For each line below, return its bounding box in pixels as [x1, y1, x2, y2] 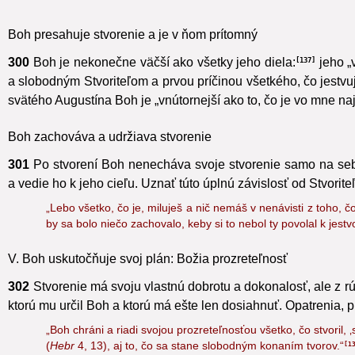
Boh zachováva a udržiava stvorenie [8, 148, 212, 162]
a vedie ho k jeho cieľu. [8, 195, 138, 209]
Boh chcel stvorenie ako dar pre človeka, [8, 10, 235, 24]
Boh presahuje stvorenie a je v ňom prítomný [8, 46, 258, 60]
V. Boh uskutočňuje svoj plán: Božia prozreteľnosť [8, 270, 288, 284]
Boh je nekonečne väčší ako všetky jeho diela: [32, 74, 296, 88]
